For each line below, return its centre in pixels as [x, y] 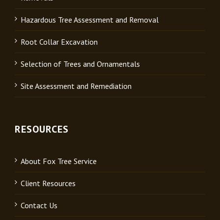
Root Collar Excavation [59, 41]
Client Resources [48, 183]
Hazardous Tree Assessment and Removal [90, 19]
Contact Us [39, 205]
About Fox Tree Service [59, 161]
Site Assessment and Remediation [76, 86]
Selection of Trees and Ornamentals [80, 64]
